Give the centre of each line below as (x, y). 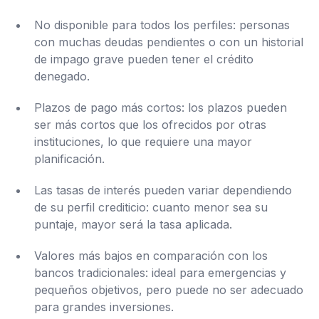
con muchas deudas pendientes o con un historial (169, 42)
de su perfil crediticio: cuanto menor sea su (151, 207)
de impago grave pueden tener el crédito (144, 59)
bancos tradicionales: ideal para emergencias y (160, 273)
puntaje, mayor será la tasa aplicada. (133, 224)
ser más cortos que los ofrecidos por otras (150, 125)
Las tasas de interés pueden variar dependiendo (163, 190)
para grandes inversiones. (104, 307)
